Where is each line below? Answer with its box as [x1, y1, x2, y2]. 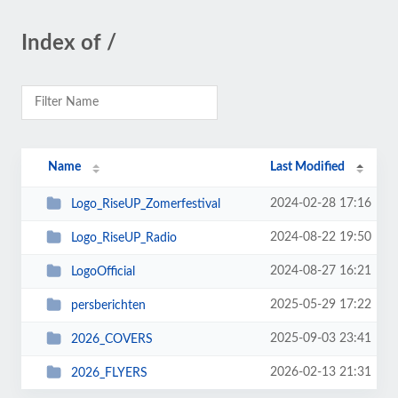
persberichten [70, 298, 146, 312]
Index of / [21, 33, 116, 54]
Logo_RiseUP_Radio [70, 231, 177, 244]
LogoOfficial [70, 265, 135, 278]
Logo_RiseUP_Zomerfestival [70, 197, 220, 211]
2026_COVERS [70, 332, 153, 346]
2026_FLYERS [70, 366, 147, 379]
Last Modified [270, 161, 346, 173]
